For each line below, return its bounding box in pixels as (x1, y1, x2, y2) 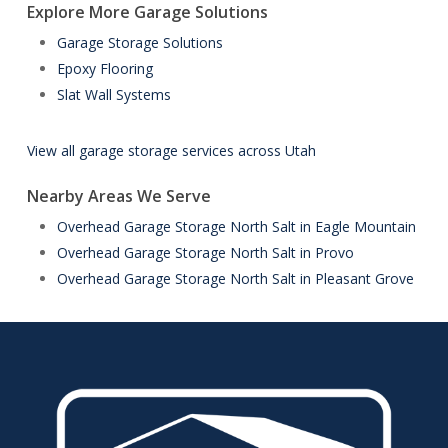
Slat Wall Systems (56, 85, 171, 104)
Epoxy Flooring (56, 59, 153, 78)
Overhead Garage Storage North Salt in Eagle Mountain (56, 217, 416, 236)
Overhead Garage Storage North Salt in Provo (56, 243, 354, 262)
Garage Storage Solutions (56, 33, 223, 52)
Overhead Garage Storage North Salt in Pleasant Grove (56, 269, 414, 288)
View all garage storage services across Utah (26, 141, 316, 160)
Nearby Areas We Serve (26, 185, 211, 207)
